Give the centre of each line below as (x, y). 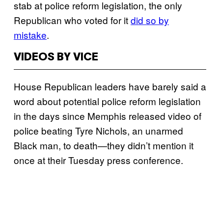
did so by (150, 20)
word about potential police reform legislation (107, 101)
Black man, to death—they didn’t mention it (104, 145)
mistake (30, 34)
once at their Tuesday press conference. (98, 160)
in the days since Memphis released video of (108, 115)
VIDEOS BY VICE (56, 57)
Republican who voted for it (72, 20)
